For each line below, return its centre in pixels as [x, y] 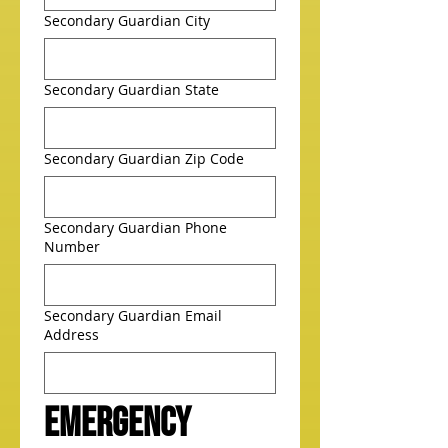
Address [71, 334]
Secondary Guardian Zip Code [144, 158]
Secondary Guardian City [127, 20]
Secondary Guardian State [131, 89]
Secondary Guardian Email [133, 315]
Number [72, 246]
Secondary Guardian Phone [135, 227]
